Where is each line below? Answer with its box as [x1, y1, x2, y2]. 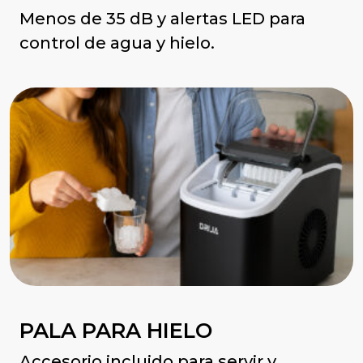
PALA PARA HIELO [19, 317, 212, 343]
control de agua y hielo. [19, 33, 215, 53]
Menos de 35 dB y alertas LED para [19, 9, 305, 29]
